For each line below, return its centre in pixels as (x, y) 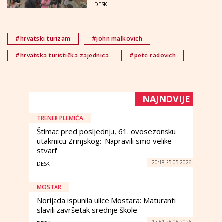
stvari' (47, 150)
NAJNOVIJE (166, 98)
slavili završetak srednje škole (87, 209)
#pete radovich (153, 55)
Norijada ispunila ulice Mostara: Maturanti (106, 200)
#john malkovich (117, 38)
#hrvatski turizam (43, 38)
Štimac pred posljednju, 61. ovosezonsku (106, 131)
